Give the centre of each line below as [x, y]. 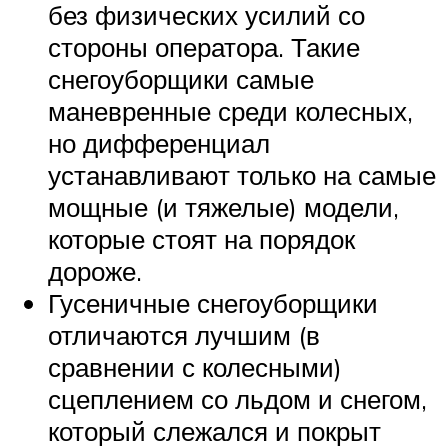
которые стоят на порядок [201, 238]
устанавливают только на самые [242, 174]
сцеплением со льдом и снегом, [237, 398]
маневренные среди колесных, [230, 110]
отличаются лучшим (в [184, 334]
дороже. [95, 270]
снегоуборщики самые [181, 78]
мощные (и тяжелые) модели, [223, 206]
